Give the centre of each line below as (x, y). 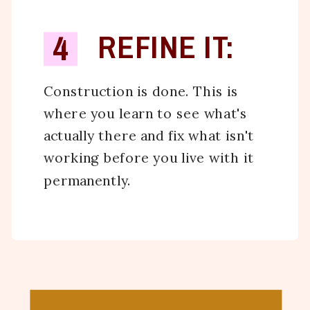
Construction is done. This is (141, 91)
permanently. (87, 180)
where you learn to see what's (146, 113)
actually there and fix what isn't (149, 136)
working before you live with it (149, 158)
